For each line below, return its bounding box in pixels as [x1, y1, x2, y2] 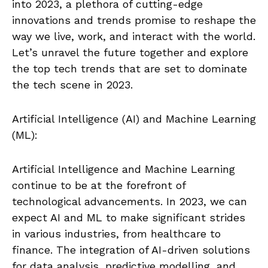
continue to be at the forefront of [12, 178, 185, 191]
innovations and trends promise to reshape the [12, 13, 256, 26]
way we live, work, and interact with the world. [12, 29, 255, 42]
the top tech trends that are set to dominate [12, 62, 247, 75]
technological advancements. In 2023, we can [12, 194, 247, 208]
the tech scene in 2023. [12, 78, 133, 91]
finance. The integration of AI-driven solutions [12, 243, 250, 256]
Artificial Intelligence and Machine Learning [12, 162, 235, 175]
